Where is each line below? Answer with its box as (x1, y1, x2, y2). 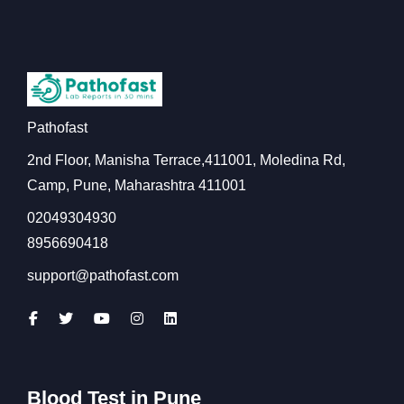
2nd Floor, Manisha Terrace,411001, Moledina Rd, (27, 152, 345, 169)
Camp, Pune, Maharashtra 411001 (27, 178, 246, 194)
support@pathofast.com (27, 268, 179, 284)
